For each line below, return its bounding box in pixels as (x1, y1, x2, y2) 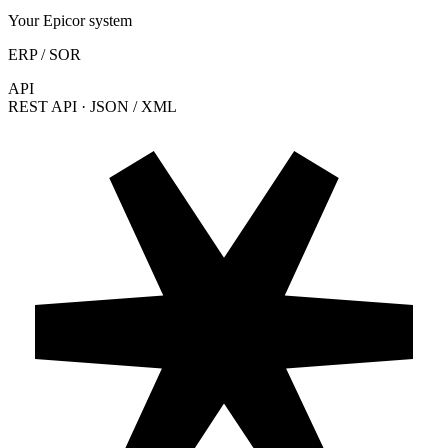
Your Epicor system (8, 11, 132, 29)
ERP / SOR (8, 45, 81, 63)
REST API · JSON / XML (8, 97, 177, 115)
